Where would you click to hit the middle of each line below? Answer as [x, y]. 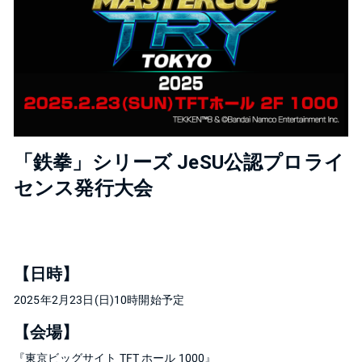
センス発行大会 [84, 188]
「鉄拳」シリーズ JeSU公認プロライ [179, 162]
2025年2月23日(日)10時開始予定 [99, 299]
